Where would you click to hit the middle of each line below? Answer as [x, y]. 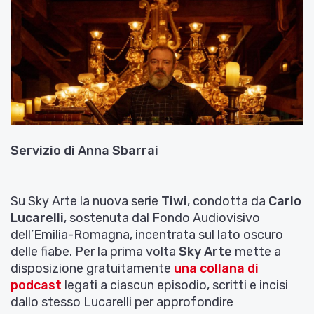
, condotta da [228, 201]
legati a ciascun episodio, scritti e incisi [175, 285]
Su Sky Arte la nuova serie [86, 201]
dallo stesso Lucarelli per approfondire [122, 302]
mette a [257, 251]
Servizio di [43, 150]
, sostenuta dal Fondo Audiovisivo [162, 218]
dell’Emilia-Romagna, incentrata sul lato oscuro [147, 234]
